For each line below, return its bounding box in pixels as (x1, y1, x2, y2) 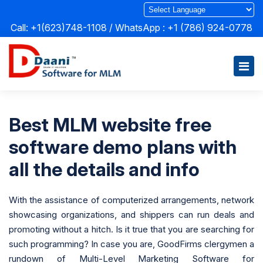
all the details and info (9, 157, 200, 181)
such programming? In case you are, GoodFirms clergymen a (9, 238, 254, 249)
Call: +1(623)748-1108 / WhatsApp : (11, 22, 167, 33)
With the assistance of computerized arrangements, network (9, 194, 254, 205)
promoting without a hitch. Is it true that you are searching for (9, 223, 254, 235)
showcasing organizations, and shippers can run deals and (9, 208, 254, 220)
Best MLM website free (9, 113, 211, 136)
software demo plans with (9, 135, 237, 159)
